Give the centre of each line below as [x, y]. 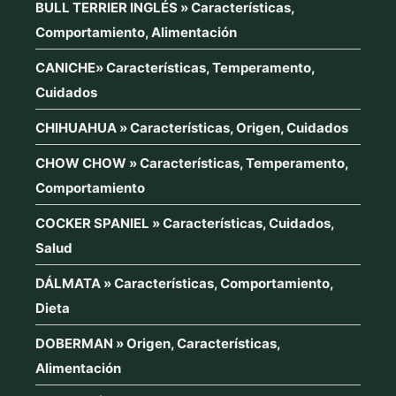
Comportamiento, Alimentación [136, 32]
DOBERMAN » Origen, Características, [158, 343]
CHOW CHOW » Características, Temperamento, [192, 163]
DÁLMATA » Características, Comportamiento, [184, 283]
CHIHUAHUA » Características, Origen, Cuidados [192, 127]
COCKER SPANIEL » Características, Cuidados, [185, 223]
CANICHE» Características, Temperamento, [175, 67]
